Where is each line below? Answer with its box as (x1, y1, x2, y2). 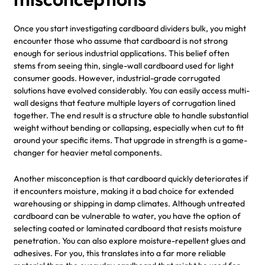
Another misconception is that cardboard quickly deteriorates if (14, 173, 248, 184)
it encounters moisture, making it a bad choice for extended (14, 185, 234, 196)
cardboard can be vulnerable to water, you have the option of (14, 210, 241, 221)
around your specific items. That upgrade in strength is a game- (14, 134, 247, 146)
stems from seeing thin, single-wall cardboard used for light (14, 60, 234, 71)
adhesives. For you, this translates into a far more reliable (14, 247, 226, 258)
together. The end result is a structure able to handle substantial (14, 109, 248, 121)
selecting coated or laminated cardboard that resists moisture (14, 222, 242, 234)
